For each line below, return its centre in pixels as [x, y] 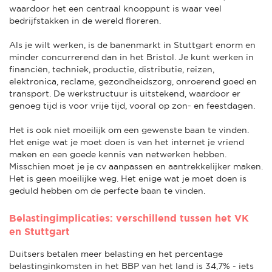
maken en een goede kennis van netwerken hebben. [118, 154]
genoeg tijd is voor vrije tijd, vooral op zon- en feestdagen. [132, 105]
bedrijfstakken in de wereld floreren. [85, 20]
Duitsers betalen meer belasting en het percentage [116, 253]
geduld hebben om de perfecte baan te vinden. [107, 190]
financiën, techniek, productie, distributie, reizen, [112, 69]
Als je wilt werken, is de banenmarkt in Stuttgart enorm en [132, 45]
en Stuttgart [39, 231]
